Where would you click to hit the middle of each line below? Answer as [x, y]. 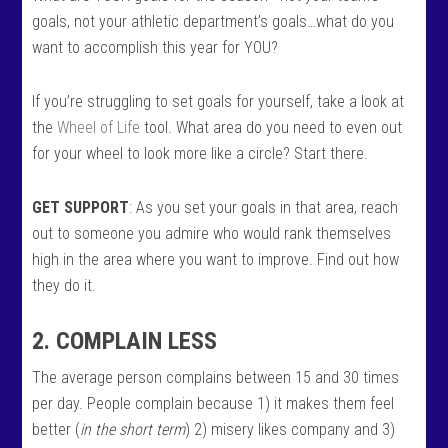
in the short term [133, 429]
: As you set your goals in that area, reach [264, 207]
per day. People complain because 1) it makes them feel [213, 403]
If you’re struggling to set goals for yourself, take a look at [218, 101]
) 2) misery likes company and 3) [290, 429]
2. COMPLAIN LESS [125, 341]
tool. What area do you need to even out [271, 127]
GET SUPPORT [81, 207]
